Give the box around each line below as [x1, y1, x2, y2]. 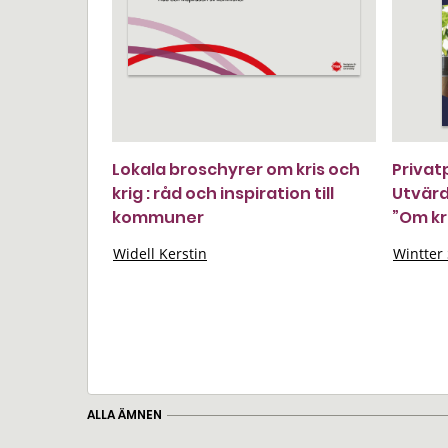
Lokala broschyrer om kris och [112, 158, 360, 181]
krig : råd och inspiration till [112, 182, 334, 205]
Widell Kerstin [113, 244, 207, 263]
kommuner [112, 206, 204, 229]
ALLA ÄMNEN [87, 405, 162, 423]
